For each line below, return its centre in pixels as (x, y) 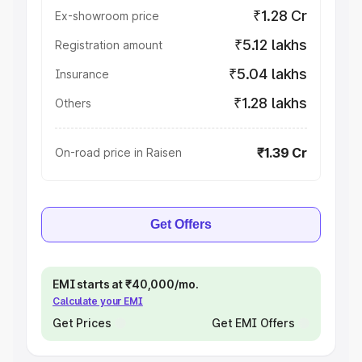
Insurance (82, 74)
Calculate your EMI (98, 301)
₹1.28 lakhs (270, 103)
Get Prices (82, 323)
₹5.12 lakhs (270, 45)
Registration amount (109, 45)
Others (73, 103)
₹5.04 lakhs (267, 74)
